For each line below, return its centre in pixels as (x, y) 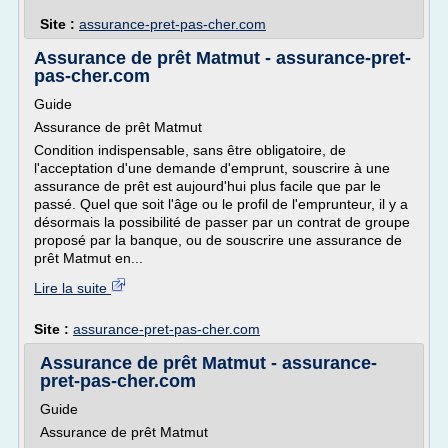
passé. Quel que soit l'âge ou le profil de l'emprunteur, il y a (221, 204)
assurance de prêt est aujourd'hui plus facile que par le (207, 186)
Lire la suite (72, 288)
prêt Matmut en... (88, 258)
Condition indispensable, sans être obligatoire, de (190, 150)
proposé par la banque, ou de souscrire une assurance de (218, 240)
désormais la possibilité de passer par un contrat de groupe (222, 222)
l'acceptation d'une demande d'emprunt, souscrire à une (212, 168)
